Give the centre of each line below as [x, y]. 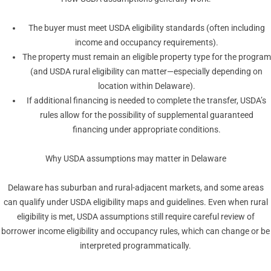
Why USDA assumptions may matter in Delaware [135, 159]
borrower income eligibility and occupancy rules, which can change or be [135, 231]
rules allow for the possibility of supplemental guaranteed [146, 115]
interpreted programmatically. [135, 246]
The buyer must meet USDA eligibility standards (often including [146, 28]
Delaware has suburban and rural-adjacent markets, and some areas [135, 188]
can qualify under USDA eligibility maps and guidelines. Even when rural [135, 202]
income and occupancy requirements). [146, 43]
